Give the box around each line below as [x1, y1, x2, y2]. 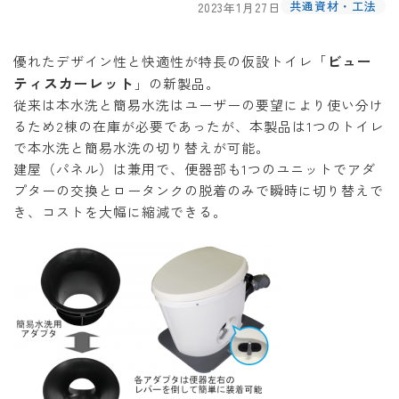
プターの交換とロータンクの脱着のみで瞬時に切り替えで [13, 181, 384, 199]
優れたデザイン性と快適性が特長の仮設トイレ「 [13, 52, 327, 70]
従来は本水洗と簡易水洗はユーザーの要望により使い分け [13, 95, 384, 114]
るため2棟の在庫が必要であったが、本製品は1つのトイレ [13, 117, 384, 135]
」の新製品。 [134, 74, 220, 93]
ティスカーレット [13, 72, 134, 94]
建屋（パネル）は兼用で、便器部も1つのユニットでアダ [13, 159, 376, 178]
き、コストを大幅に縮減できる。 [13, 202, 227, 221]
